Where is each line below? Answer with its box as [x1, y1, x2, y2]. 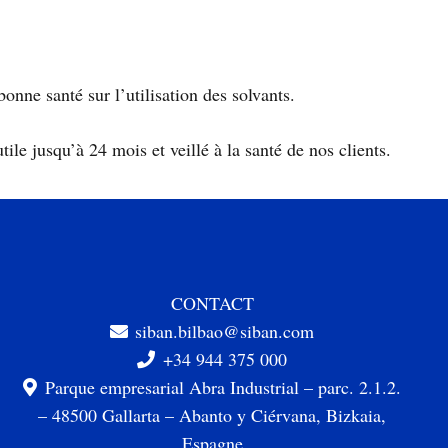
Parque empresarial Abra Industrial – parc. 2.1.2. [44, 375, 401, 399]
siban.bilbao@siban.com [135, 319, 315, 343]
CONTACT [170, 291, 254, 315]
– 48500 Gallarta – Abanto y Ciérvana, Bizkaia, [38, 403, 386, 427]
